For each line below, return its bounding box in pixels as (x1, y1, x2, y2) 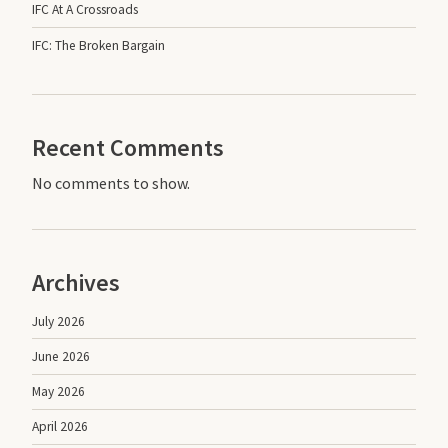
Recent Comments (32, 132, 224, 164)
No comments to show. (32, 173, 190, 194)
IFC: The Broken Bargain (32, 36, 165, 54)
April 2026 (32, 418, 88, 436)
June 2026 (32, 348, 90, 366)
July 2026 (32, 312, 85, 330)
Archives (32, 267, 120, 299)
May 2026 (32, 383, 85, 401)
